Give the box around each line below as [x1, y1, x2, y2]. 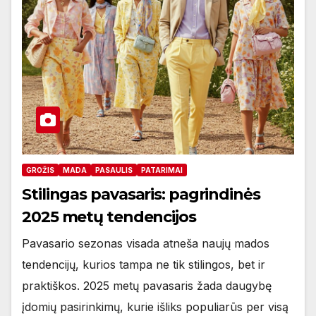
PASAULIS [95, 166, 133, 175]
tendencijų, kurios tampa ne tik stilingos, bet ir [22, 257, 265, 272]
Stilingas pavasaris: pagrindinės [22, 185, 260, 205]
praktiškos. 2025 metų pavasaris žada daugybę [22, 279, 272, 293]
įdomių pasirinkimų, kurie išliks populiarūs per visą [22, 300, 288, 315]
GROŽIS [26, 166, 54, 175]
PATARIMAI [141, 166, 183, 175]
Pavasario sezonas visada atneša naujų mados [22, 236, 269, 251]
